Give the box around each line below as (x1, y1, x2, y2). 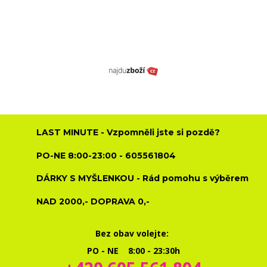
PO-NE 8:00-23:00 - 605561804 (36, 150, 176, 161)
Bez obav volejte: (95, 227, 172, 239)
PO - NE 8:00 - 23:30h (86, 245, 180, 257)
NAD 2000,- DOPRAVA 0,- (36, 195, 150, 207)
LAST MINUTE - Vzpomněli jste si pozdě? (36, 127, 221, 138)
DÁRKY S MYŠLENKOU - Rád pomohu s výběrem (36, 173, 249, 184)
